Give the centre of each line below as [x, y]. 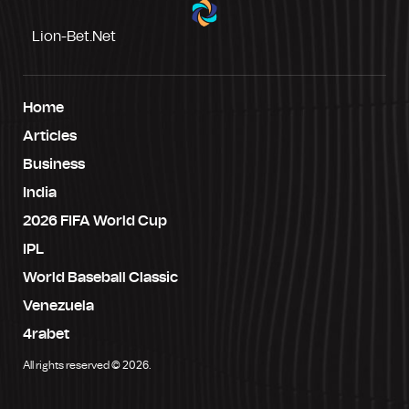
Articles [50, 136]
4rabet [46, 334]
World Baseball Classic [100, 277]
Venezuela [58, 305]
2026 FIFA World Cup [95, 220]
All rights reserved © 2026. [87, 365]
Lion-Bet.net [74, 36]
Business [54, 164]
